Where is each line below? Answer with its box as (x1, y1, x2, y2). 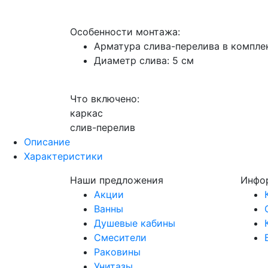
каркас (70, 107, 103, 120)
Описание (24, 136, 70, 148)
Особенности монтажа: (70, 26, 180, 38)
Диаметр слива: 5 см (94, 54, 194, 67)
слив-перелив (70, 121, 135, 134)
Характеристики (24, 150, 103, 163)
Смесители (94, 232, 147, 244)
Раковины (94, 246, 141, 258)
